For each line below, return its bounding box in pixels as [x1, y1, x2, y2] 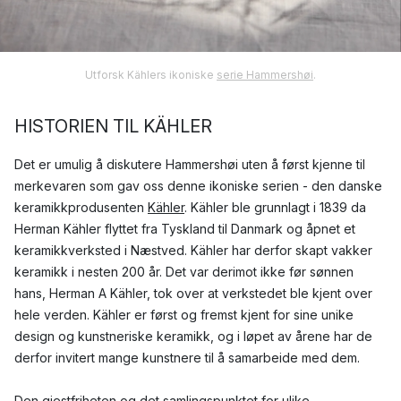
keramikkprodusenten [14, 200, 148, 216]
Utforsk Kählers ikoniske [85, 68, 217, 82]
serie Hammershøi [217, 68, 313, 82]
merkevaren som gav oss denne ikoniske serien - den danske [14, 178, 382, 194]
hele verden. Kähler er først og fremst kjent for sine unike [14, 307, 354, 323]
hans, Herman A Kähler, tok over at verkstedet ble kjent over [14, 286, 372, 302]
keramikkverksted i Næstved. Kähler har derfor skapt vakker [14, 243, 372, 259]
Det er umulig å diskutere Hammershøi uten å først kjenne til [14, 157, 365, 173]
